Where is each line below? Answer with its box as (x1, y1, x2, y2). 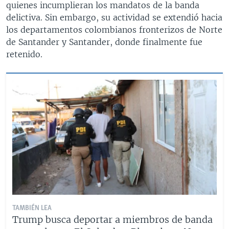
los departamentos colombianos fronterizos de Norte (6, 24, 222, 35)
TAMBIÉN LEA (12, 204, 52, 212)
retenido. (6, 49, 42, 59)
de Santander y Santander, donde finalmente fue (6, 36, 202, 47)
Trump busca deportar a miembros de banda (12, 213, 213, 225)
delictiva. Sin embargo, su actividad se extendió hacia (6, 12, 222, 22)
